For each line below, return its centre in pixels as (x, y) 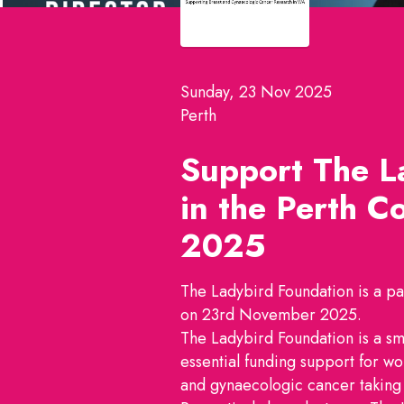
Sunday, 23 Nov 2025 (256, 92)
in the (228, 208)
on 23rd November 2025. (271, 315)
